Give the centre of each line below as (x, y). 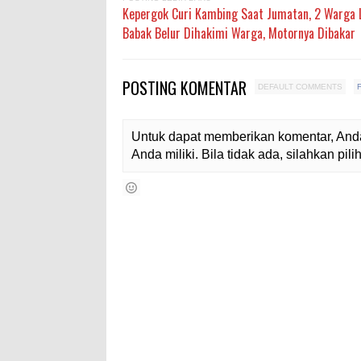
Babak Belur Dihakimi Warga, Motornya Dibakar (239, 33)
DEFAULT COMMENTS (300, 87)
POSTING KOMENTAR (187, 88)
